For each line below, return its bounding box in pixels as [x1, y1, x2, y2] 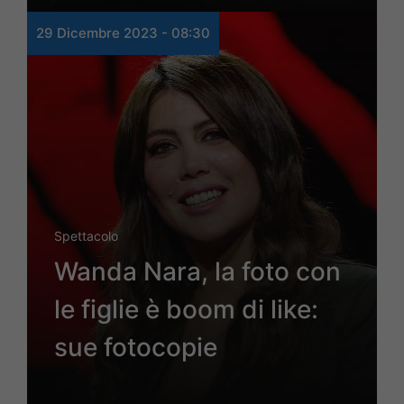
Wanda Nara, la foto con [54, 256, 341, 288]
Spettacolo [54, 228, 118, 244]
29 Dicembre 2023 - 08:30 [36, 24, 210, 42]
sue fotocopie [54, 332, 217, 363]
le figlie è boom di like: [54, 294, 318, 326]
